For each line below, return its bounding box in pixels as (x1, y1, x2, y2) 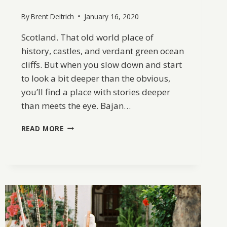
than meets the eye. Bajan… (21, 99, 131, 111)
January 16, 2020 (84, 11, 139, 21)
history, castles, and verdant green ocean (21, 45, 184, 57)
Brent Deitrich (30, 11, 74, 21)
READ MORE (21, 123, 64, 133)
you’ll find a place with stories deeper (21, 86, 170, 98)
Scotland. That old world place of (21, 31, 154, 43)
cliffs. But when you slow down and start (21, 58, 182, 70)
